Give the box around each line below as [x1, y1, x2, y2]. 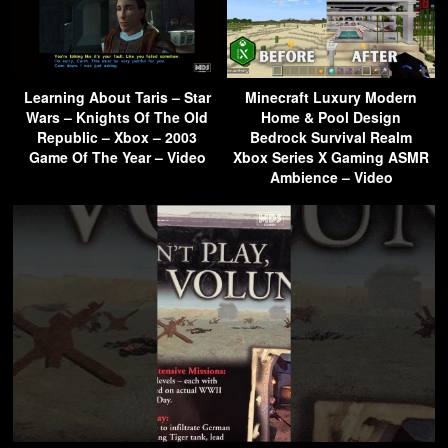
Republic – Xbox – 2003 [37, 126, 197, 147]
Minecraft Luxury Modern [245, 86, 417, 107]
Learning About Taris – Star [23, 86, 211, 107]
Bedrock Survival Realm [250, 126, 412, 147]
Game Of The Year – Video [28, 146, 206, 167]
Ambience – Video [269, 166, 393, 187]
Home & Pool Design [261, 106, 401, 127]
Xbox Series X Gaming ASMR [233, 146, 429, 167]
